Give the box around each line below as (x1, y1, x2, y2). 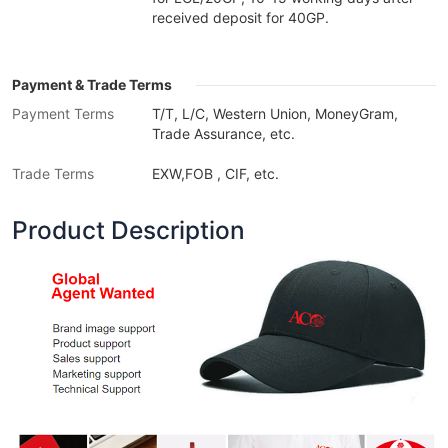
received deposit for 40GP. (152, 9, 329, 26)
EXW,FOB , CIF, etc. (152, 165, 279, 182)
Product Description (12, 215, 245, 245)
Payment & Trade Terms (12, 76, 172, 93)
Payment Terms (12, 105, 114, 122)
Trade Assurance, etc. (152, 125, 295, 142)
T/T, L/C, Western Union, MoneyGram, (152, 105, 398, 122)
